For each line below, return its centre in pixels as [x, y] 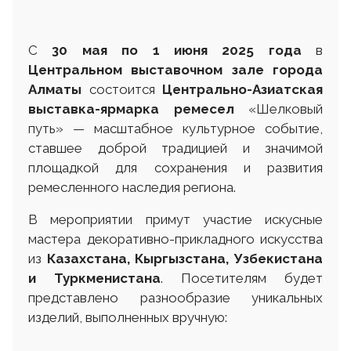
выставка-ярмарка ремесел [131, 109]
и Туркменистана [94, 278]
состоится [122, 89]
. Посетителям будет [242, 278]
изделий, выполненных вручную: [128, 317]
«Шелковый [278, 109]
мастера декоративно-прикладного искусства [175, 239]
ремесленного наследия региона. [132, 187]
